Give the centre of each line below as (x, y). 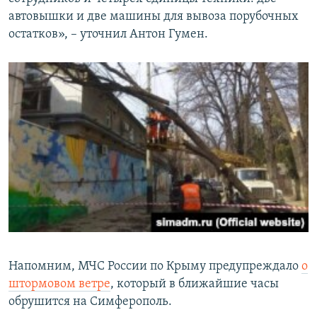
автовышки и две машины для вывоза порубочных (154, 17)
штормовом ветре (59, 284)
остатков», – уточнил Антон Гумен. (108, 35)
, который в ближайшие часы (195, 284)
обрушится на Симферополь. (90, 301)
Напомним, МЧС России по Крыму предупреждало (155, 266)
